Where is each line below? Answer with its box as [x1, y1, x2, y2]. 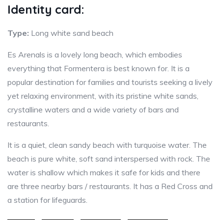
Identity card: [7, 2, 84, 17]
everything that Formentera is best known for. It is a [7, 63, 190, 74]
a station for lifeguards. [7, 195, 87, 205]
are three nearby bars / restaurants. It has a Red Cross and [7, 181, 213, 192]
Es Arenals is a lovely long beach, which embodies [7, 50, 182, 60]
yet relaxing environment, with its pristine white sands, [7, 91, 198, 101]
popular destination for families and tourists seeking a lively [7, 77, 213, 87]
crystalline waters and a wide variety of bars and [7, 105, 179, 115]
